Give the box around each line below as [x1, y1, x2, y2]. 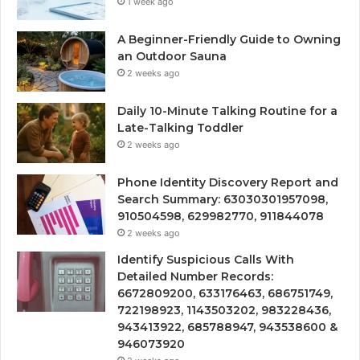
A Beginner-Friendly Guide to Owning [117, 31, 341, 47]
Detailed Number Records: [117, 268, 273, 284]
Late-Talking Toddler [117, 120, 243, 135]
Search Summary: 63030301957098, [117, 191, 328, 207]
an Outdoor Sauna [117, 48, 227, 63]
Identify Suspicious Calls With [117, 252, 294, 267]
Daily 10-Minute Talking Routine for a [117, 103, 337, 118]
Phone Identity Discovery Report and [117, 174, 338, 190]
